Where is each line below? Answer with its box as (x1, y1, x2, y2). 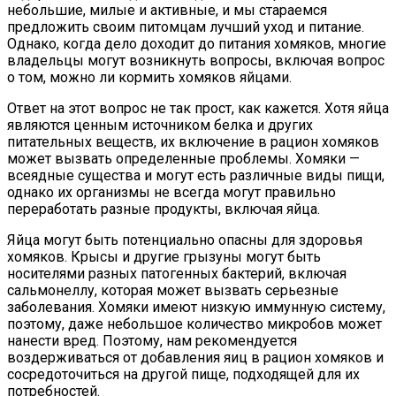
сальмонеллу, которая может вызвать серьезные (7, 281, 339, 299)
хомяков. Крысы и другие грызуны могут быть (7, 247, 321, 265)
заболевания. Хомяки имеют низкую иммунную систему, (7, 298, 385, 316)
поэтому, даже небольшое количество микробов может (7, 315, 382, 332)
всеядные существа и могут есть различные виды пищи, (7, 166, 385, 184)
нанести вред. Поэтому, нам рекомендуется (7, 331, 297, 349)
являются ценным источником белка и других (7, 116, 313, 133)
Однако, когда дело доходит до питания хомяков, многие (7, 34, 386, 52)
